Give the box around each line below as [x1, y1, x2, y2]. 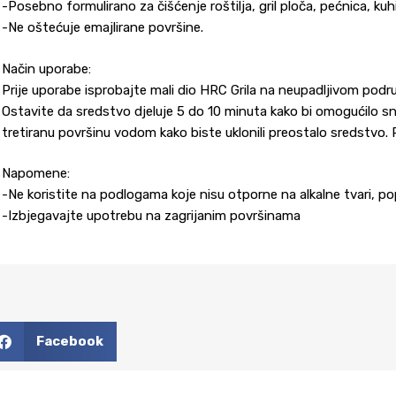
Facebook [35, 333, 103, 350]
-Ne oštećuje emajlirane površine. [2, 19, 203, 36]
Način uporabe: [2, 60, 91, 77]
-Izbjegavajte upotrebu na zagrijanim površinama [2, 208, 301, 225]
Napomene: [2, 165, 70, 182]
